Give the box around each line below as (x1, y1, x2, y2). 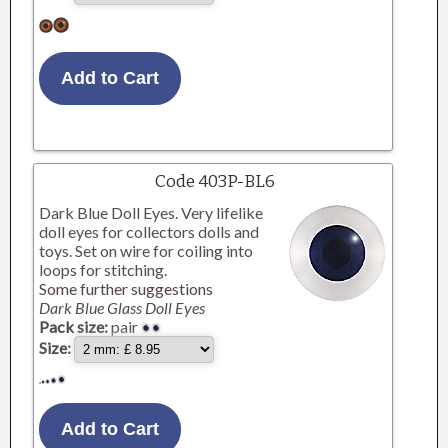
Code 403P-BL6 (155, 171, 276, 192)
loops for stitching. (39, 260, 168, 279)
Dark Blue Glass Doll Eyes (39, 298, 206, 317)
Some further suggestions (39, 279, 214, 298)
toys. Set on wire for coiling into (39, 241, 254, 260)
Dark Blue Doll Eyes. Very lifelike (39, 203, 264, 222)
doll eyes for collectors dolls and (39, 222, 260, 241)
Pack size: (39, 317, 109, 336)
